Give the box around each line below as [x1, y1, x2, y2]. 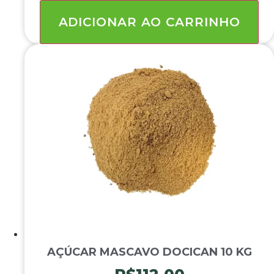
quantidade [24, 12, 76, 25]
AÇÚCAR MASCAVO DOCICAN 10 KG [46, 245, 252, 259]
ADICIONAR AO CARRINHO [58, 15, 240, 30]
